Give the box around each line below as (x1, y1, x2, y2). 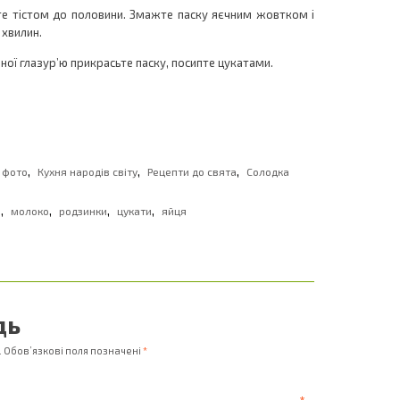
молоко (11, 204, 49, 217)
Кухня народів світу (37, 165, 137, 178)
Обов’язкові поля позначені (4, 345, 143, 356)
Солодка (246, 165, 289, 178)
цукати (117, 204, 152, 217)
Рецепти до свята (147, 165, 237, 178)
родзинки (59, 204, 107, 217)
